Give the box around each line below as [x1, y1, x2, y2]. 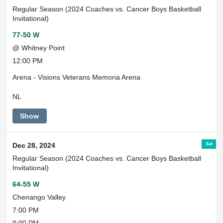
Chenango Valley [12, 193, 66, 202]
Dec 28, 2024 [12, 141, 55, 150]
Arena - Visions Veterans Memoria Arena [12, 73, 140, 82]
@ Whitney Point [12, 44, 65, 52]
